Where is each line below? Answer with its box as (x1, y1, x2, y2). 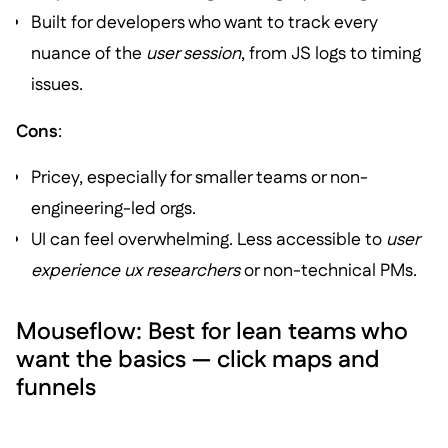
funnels (15, 370, 96, 405)
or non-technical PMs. (240, 258, 418, 284)
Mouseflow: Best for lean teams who (15, 314, 408, 349)
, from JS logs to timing (241, 40, 422, 66)
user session (146, 40, 242, 66)
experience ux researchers (31, 258, 241, 284)
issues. (31, 71, 84, 97)
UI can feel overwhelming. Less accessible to (31, 227, 387, 253)
